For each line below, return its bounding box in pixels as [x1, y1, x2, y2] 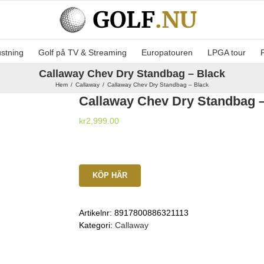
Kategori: [79, 220, 115, 230]
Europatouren [141, 47, 193, 57]
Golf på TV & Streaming [38, 47, 127, 57]
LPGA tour [207, 47, 246, 57]
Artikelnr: [79, 208, 114, 217]
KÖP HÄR [93, 171, 127, 180]
